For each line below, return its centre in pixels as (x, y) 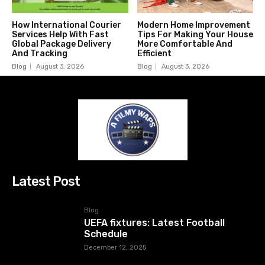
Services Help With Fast (60, 35)
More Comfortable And (185, 44)
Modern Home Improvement (193, 25)
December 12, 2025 (115, 248)
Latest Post (46, 182)
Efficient (154, 54)
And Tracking (40, 54)
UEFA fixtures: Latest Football (155, 223)
